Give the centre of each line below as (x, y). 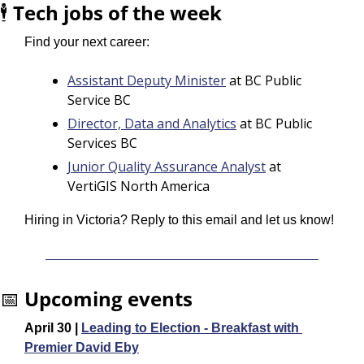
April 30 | (53, 327)
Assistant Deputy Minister (147, 80)
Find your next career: (87, 41)
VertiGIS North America (139, 186)
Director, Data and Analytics (152, 123)
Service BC (99, 100)
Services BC (102, 143)
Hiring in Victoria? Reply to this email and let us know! (179, 219)
